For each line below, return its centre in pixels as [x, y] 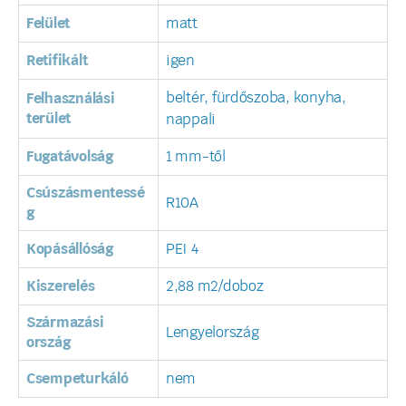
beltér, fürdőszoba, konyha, [256, 98]
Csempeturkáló [77, 379]
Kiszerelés [61, 287]
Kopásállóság [70, 250]
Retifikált [57, 61]
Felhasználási [71, 99]
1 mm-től [196, 157]
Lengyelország [213, 333]
